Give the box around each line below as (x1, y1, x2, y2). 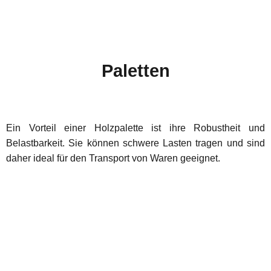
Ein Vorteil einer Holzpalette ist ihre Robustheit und (6, 122, 265, 133)
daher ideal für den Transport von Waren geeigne (6, 152, 215, 163)
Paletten (101, 61, 170, 81)
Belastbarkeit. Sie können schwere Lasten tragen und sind (6, 137, 265, 148)
